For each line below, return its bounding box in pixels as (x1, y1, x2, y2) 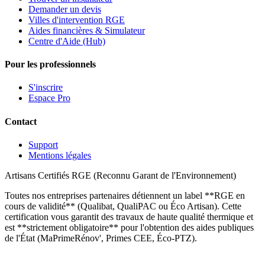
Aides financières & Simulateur (28, 25, 145, 35)
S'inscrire (28, 82, 63, 93)
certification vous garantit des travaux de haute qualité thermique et (5, 211, 253, 222)
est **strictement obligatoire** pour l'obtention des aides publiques (5, 222, 254, 232)
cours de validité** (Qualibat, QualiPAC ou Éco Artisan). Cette (5, 201, 241, 211)
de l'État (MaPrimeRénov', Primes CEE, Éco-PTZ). (5, 232, 197, 243)
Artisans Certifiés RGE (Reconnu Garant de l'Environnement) (5, 170, 236, 180)
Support (28, 139, 58, 150)
